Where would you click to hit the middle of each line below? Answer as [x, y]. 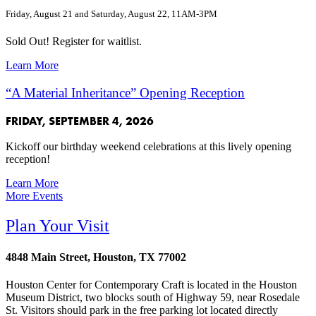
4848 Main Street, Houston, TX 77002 [96, 257]
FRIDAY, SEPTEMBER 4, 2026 [80, 121]
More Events [34, 196]
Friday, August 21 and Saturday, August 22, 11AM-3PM [111, 13]
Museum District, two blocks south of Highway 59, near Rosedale [153, 297]
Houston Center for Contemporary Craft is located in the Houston [151, 284]
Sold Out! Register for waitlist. [74, 42]
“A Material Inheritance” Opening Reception [125, 92]
